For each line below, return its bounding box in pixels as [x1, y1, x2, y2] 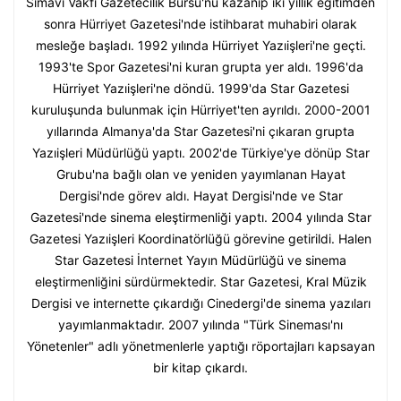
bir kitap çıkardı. [153, 359, 248, 375]
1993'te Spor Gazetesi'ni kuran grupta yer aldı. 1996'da [38, 58, 363, 74]
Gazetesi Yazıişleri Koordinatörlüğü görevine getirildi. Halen [30, 230, 371, 246]
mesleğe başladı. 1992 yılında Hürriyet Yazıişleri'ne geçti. [35, 37, 366, 53]
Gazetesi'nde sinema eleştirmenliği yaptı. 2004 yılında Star [30, 209, 371, 225]
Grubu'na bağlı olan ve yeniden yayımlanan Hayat [55, 166, 346, 182]
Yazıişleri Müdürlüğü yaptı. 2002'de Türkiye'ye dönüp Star [31, 144, 370, 160]
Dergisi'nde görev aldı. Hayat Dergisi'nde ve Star [58, 187, 343, 203]
